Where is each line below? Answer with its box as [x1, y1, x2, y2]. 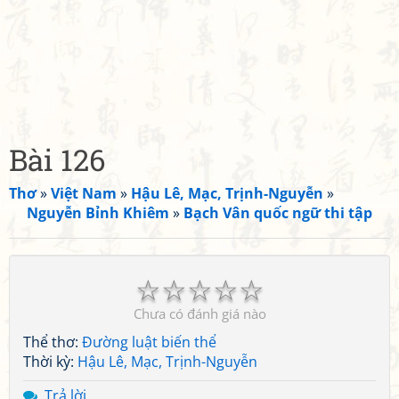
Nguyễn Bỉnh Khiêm [27, 203, 169, 223]
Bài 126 [9, 140, 105, 179]
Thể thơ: [23, 332, 82, 352]
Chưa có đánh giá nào [133, 305, 266, 322]
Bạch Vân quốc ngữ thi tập [183, 203, 372, 223]
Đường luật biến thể [82, 332, 216, 352]
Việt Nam [51, 183, 117, 203]
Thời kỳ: [23, 352, 77, 371]
